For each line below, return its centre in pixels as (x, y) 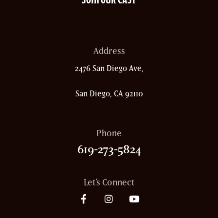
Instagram (128, 207)
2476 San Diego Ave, (109, 68)
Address (109, 51)
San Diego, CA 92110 (109, 94)
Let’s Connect (109, 182)
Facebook (102, 207)
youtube (150, 207)
